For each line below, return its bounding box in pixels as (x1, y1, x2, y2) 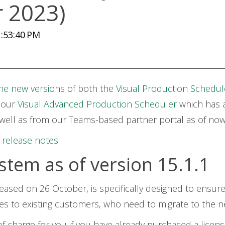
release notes (2, 134, 58, 146)
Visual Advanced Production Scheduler (17, 98, 177, 110)
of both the (64, 82, 116, 94)
